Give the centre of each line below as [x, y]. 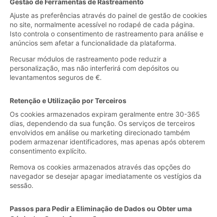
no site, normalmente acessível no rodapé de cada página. [102, 24]
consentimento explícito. [48, 151]
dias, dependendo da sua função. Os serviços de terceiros [102, 123]
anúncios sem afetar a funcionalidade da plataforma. [93, 43]
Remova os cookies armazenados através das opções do [100, 167]
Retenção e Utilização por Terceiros [68, 100]
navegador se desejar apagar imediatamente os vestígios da [106, 176]
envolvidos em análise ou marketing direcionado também [100, 132]
